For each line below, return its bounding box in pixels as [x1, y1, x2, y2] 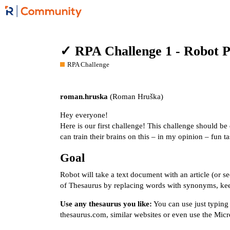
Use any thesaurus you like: [60, 200, 152, 208]
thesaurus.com [60, 210, 106, 219]
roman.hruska [60, 92, 108, 101]
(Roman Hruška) [108, 92, 163, 101]
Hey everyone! [60, 110, 108, 119]
